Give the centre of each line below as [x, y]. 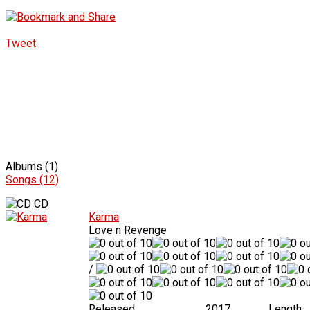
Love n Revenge [128, 230]
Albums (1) [32, 166]
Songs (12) [32, 179]
